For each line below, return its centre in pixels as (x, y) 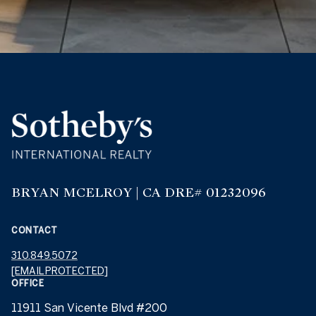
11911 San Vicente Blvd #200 (89, 307)
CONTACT (35, 230)
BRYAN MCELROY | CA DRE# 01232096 (139, 192)
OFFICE (28, 282)
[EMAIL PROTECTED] (60, 271)
